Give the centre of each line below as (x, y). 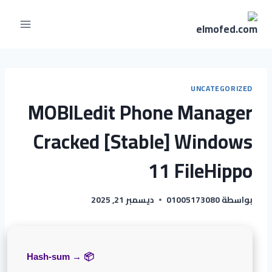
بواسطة (237, 199)
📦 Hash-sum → (88, 256)
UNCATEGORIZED (222, 88)
